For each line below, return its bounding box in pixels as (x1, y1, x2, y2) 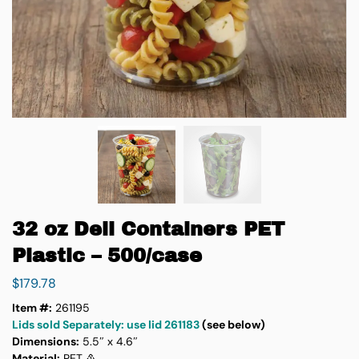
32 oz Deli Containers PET (12, 219, 284, 240)
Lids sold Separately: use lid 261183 (12, 317, 200, 332)
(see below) (200, 317, 265, 332)
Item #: (12, 300, 52, 315)
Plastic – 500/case (12, 245, 202, 266)
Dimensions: (12, 333, 79, 349)
